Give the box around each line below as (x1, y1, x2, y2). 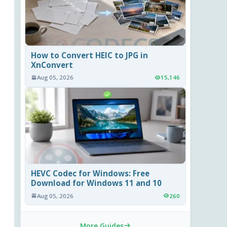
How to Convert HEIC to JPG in (31, 50, 148, 61)
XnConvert (31, 60, 73, 70)
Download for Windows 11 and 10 (31, 178, 162, 188)
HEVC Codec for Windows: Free (31, 168, 150, 179)
